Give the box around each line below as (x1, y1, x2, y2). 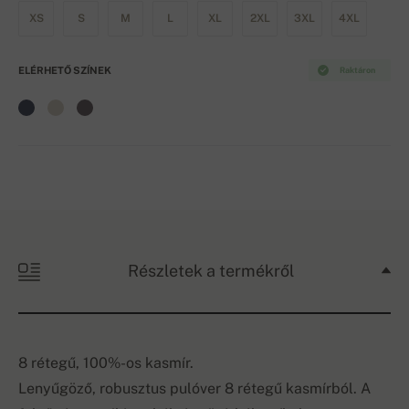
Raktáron (338, 65, 375, 76)
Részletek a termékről (128, 261, 294, 281)
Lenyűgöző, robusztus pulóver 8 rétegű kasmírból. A (18, 380, 371, 398)
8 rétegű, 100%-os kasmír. (18, 354, 194, 372)
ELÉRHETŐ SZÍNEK (18, 65, 111, 77)
